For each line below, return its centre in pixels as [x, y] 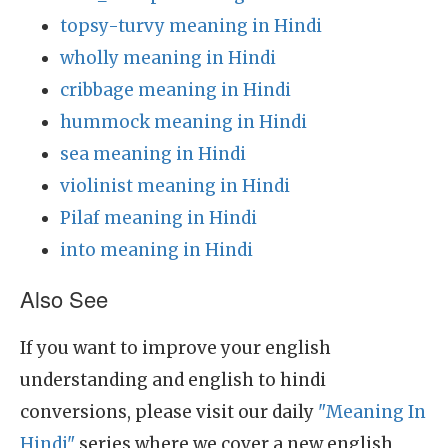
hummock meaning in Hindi [183, 122]
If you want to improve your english [175, 348]
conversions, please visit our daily [169, 412]
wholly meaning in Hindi [168, 58]
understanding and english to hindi [173, 380]
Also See [64, 298]
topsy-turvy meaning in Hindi [191, 26]
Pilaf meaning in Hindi [158, 218]
